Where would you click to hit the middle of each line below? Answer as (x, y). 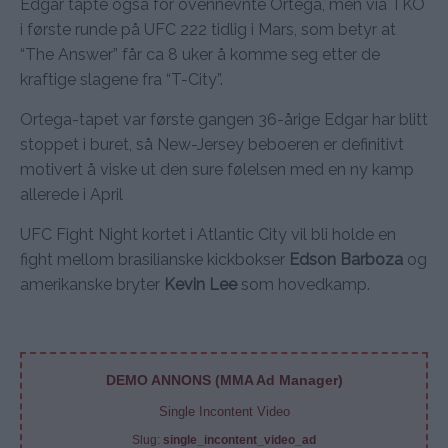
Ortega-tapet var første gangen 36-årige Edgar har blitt (224, 119)
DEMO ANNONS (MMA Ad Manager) (224, 379)
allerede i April (71, 194)
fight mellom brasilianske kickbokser (154, 259)
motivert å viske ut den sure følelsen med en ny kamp (217, 169)
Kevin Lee (200, 284)
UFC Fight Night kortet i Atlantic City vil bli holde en (208, 234)
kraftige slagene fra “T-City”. (121, 79)
